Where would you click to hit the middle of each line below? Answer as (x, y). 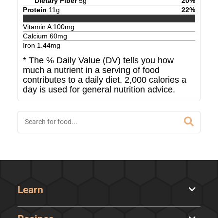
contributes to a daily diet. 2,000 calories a (104, 80)
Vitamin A (38, 27)
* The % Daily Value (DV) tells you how (98, 61)
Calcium (36, 36)
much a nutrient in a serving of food (91, 70)
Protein (35, 9)
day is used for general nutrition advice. (99, 90)
